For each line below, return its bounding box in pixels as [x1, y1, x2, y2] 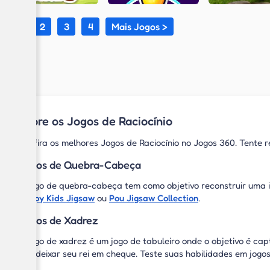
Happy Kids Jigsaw [18, 192, 95, 204]
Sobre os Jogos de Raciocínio [18, 114, 172, 128]
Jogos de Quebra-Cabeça [18, 158, 141, 171]
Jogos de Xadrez [18, 213, 98, 227]
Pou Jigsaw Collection [109, 192, 198, 204]
